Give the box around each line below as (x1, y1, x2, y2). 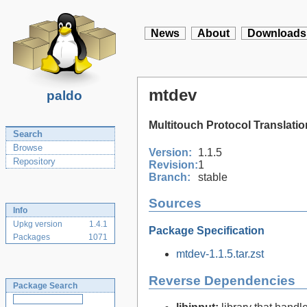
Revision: (149, 158, 198, 171)
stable (198, 171, 228, 183)
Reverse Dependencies (149, 273, 295, 288)
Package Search (13, 281, 77, 291)
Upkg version (13, 219, 62, 229)
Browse (13, 143, 42, 153)
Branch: (149, 171, 191, 183)
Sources (149, 196, 201, 211)
